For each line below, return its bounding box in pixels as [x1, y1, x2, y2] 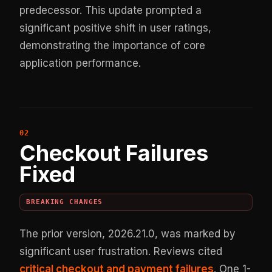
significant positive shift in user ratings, [19, 21, 212, 34]
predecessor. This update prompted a [19, 4, 202, 16]
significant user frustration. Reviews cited [19, 245, 223, 257]
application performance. [19, 56, 141, 69]
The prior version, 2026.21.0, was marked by [19, 227, 236, 240]
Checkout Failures [19, 139, 209, 166]
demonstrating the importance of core [19, 39, 206, 52]
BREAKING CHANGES [26, 198, 103, 206]
